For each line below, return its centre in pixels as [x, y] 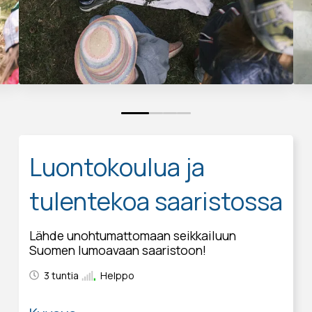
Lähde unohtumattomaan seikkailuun [132, 235]
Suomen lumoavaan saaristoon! [117, 250]
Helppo [117, 275]
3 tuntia [61, 275]
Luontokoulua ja [117, 167]
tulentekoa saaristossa [156, 201]
